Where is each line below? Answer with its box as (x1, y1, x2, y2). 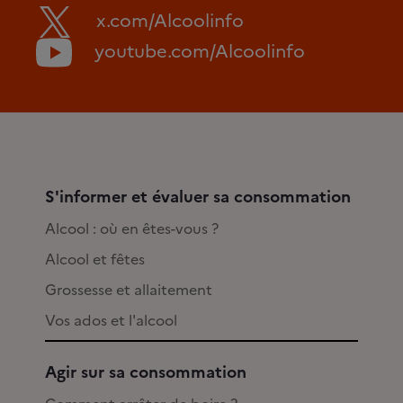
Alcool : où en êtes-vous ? (45, 218, 219, 240)
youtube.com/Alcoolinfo (94, 38, 305, 65)
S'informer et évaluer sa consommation (45, 184, 351, 210)
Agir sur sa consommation (45, 360, 246, 385)
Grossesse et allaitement (45, 279, 212, 301)
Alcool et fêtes (45, 248, 145, 271)
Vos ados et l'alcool (45, 309, 177, 332)
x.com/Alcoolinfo (96, 6, 244, 34)
